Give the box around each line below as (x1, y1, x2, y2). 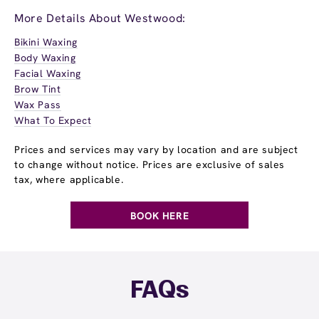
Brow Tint (14, 82, 61, 95)
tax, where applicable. (14, 172, 124, 186)
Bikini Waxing (14, 35, 78, 48)
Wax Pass (14, 98, 61, 111)
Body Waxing (14, 51, 76, 64)
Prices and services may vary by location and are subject (14, 142, 298, 156)
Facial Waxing (14, 66, 81, 80)
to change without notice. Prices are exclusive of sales (14, 157, 286, 171)
